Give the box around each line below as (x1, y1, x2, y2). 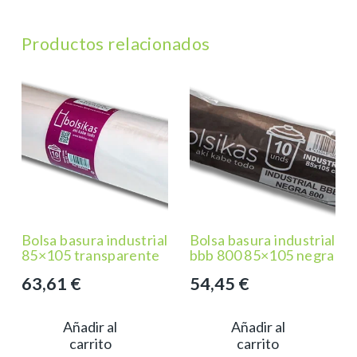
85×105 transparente (22, 246, 160, 265)
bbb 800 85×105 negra (189, 246, 335, 265)
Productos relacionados (22, 33, 210, 55)
